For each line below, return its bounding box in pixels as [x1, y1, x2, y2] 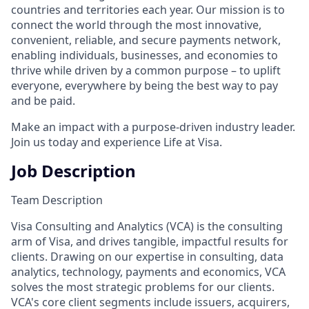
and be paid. [11, 92, 75, 108]
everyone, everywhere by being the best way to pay [11, 77, 278, 93]
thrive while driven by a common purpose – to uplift [11, 62, 281, 78]
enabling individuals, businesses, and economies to [11, 47, 278, 63]
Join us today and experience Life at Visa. [11, 134, 222, 150]
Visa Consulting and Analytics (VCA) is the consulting [11, 218, 283, 234]
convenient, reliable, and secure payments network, [11, 32, 281, 48]
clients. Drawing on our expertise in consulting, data [11, 248, 283, 264]
